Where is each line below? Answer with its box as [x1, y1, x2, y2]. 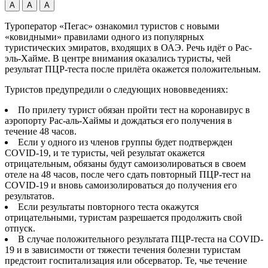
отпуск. [5, 223, 35, 233]
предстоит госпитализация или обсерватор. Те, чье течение [5, 255, 247, 266]
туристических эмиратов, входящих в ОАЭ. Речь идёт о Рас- [5, 42, 252, 53]
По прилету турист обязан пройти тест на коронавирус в [18, 104, 250, 115]
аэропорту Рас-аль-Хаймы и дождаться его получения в [5, 115, 232, 126]
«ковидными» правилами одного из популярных [5, 31, 204, 42]
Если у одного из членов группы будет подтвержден [18, 136, 233, 147]
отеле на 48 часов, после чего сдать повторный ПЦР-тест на [5, 169, 251, 179]
